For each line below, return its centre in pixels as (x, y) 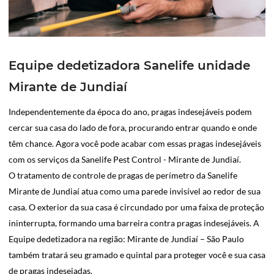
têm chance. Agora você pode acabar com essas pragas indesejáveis (135, 143)
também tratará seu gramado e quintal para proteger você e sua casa (137, 254)
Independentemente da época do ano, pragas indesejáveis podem (130, 111)
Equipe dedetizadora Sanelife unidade (129, 65)
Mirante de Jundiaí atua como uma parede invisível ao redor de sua (135, 191)
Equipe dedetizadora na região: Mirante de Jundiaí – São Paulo (126, 239)
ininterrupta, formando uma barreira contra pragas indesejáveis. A (134, 223)
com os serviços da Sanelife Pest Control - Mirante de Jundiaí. (125, 159)
